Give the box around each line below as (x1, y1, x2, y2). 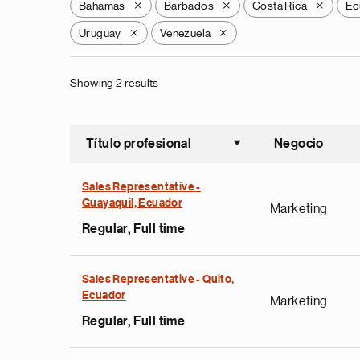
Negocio (274, 137, 324, 150)
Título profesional (86, 137, 192, 150)
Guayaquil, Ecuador (82, 198, 183, 209)
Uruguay (79, 27, 121, 39)
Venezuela (159, 27, 211, 39)
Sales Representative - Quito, (82, 274, 235, 285)
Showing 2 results (70, 77, 159, 88)
